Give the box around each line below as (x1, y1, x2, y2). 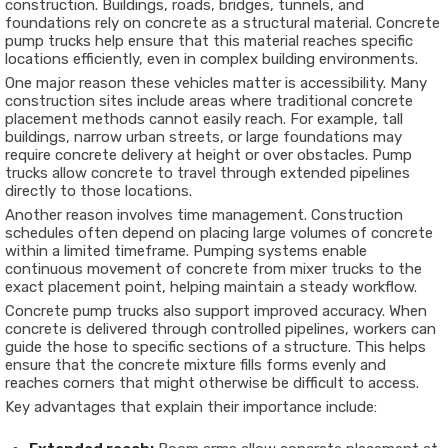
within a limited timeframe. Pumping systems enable (5, 242, 367, 261)
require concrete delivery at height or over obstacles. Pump (5, 146, 412, 165)
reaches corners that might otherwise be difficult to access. (5, 374, 419, 393)
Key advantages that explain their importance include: (5, 398, 377, 417)
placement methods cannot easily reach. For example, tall (5, 110, 403, 129)
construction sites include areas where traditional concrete (5, 92, 413, 111)
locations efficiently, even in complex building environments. (5, 50, 418, 69)
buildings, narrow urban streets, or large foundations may (5, 128, 402, 147)
